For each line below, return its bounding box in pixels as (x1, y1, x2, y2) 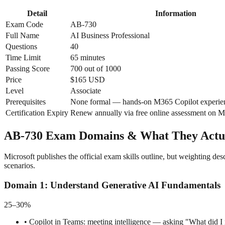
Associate (70, 86, 101, 95)
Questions (6, 42, 37, 51)
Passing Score (6, 64, 50, 73)
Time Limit (6, 53, 41, 62)
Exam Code (6, 20, 43, 29)
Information (155, 9, 196, 18)
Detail (27, 9, 47, 18)
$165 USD (70, 75, 105, 84)
